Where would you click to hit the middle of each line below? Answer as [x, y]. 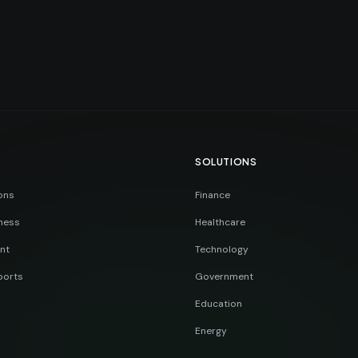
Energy [211, 330]
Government [224, 276]
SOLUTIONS [226, 161]
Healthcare [220, 222]
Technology [222, 249]
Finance [213, 195]
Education [219, 303]
